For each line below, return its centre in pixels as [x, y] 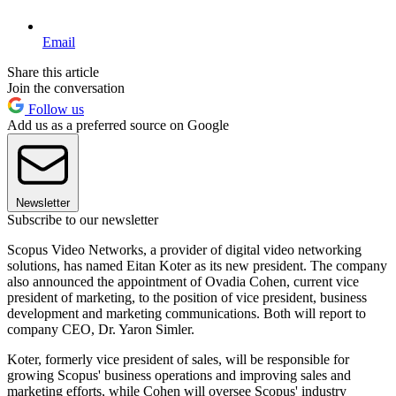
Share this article [53, 72]
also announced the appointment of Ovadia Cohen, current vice [183, 281]
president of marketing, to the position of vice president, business [187, 297]
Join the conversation [66, 88]
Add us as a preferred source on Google [118, 125]
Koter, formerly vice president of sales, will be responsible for [178, 359]
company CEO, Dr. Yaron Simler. [101, 329]
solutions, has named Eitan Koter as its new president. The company [197, 265]
